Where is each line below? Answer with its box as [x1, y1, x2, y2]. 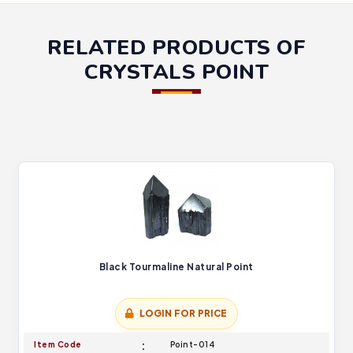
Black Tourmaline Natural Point [98, 261, 254, 273]
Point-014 [169, 340, 216, 349]
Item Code [34, 340, 82, 349]
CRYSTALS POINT [84, 58, 269, 86]
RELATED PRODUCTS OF [46, 33, 307, 61]
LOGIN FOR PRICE [139, 307, 228, 319]
